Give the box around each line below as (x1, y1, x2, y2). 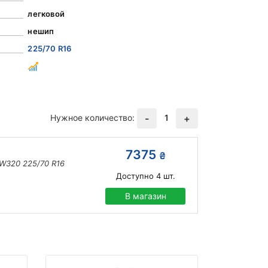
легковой (28, 9, 65, 19)
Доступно (115, 171, 154, 181)
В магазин (124, 191, 166, 202)
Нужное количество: (50, 112, 135, 123)
